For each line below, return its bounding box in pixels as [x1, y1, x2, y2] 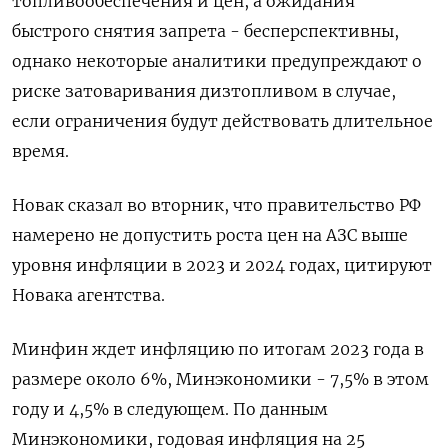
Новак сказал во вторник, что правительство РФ [12, 195, 421, 216]
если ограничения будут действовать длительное [12, 111, 433, 132]
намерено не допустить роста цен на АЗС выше [12, 225, 408, 246]
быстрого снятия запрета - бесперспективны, [12, 21, 399, 42]
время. [12, 141, 69, 162]
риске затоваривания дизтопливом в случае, [12, 81, 396, 102]
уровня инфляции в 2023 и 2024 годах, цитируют [12, 255, 432, 276]
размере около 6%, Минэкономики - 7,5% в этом [12, 369, 429, 390]
